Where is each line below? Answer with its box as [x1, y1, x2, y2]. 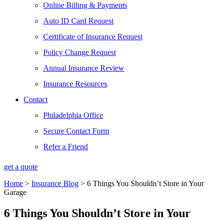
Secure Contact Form [43, 127, 109, 135]
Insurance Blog [31, 179, 79, 188]
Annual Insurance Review [43, 64, 124, 72]
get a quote [4, 163, 38, 171]
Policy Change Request [43, 48, 116, 56]
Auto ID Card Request [43, 17, 113, 25]
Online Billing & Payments [43, 1, 127, 9]
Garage [4, 188, 27, 196]
